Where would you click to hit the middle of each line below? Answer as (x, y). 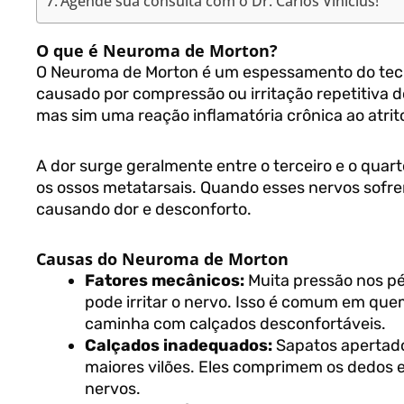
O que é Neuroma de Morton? (157, 50)
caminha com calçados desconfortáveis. (235, 324)
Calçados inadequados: (180, 345)
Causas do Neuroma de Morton (162, 259)
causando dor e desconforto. (144, 209)
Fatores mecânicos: (166, 280)
